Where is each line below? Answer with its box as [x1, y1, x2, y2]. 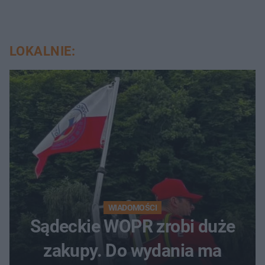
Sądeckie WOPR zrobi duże [30, 215, 235, 237]
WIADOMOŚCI [108, 202, 157, 212]
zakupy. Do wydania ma [43, 240, 222, 261]
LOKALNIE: [9, 43, 75, 59]
